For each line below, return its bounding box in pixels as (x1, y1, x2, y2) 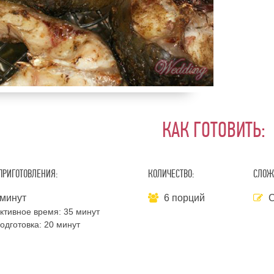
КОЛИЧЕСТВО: (147, 168, 194, 180)
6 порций (163, 193, 205, 203)
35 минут (63, 207, 100, 217)
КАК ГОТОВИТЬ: (161, 117, 265, 143)
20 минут (43, 220, 80, 229)
